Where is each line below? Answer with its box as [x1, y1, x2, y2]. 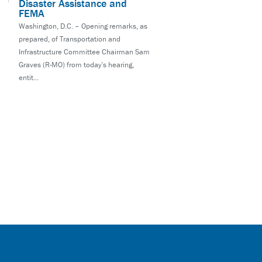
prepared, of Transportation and [19, 34, 120, 44]
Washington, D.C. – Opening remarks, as [19, 21, 147, 32]
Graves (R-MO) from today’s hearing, [19, 60, 134, 70]
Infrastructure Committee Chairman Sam [19, 47, 150, 57]
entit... [19, 73, 39, 83]
